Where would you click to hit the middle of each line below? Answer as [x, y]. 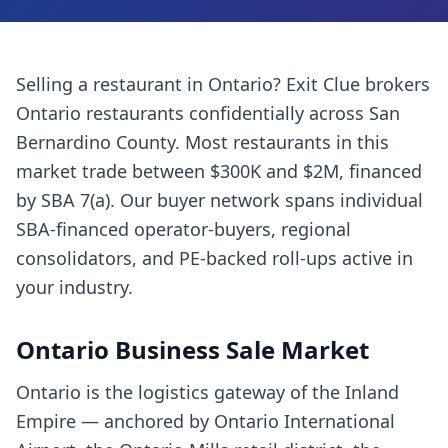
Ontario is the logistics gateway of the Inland [207, 392]
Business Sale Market [239, 349]
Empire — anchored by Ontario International [205, 421]
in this [360, 142]
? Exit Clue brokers [351, 84]
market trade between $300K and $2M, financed [219, 171]
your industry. [74, 287]
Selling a [54, 84]
